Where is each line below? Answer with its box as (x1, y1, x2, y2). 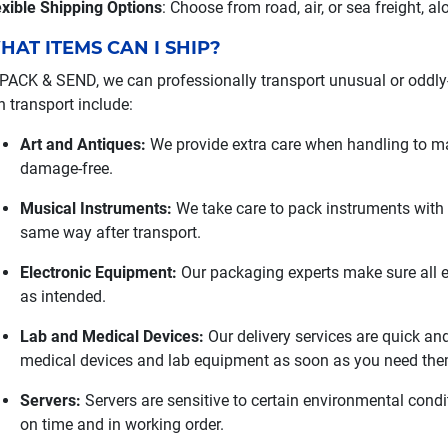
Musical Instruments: (19, 199, 172, 218)
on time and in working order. (19, 415, 224, 434)
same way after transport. (19, 223, 201, 242)
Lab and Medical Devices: (19, 327, 204, 346)
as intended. (19, 287, 106, 306)
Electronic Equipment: (19, 263, 177, 282)
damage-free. (19, 159, 113, 178)
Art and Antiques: (19, 135, 146, 154)
